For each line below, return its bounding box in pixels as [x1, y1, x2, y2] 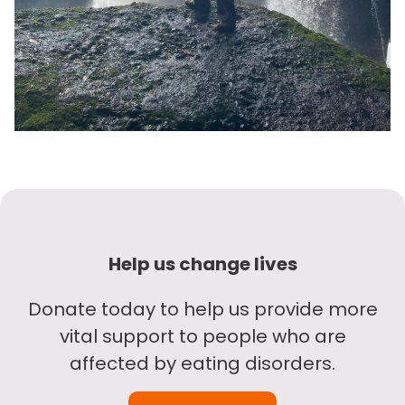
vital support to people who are [59, 323, 346, 349]
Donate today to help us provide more [27, 296, 378, 322]
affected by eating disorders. [70, 350, 335, 376]
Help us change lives [108, 250, 297, 277]
